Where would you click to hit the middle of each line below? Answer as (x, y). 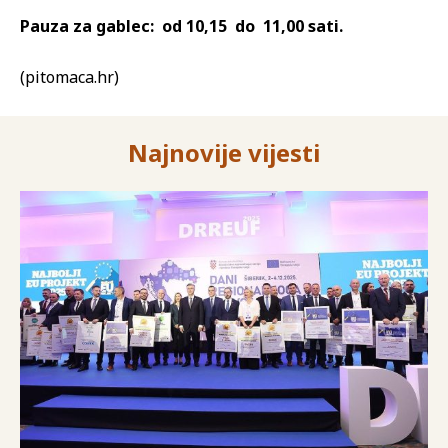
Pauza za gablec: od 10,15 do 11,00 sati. (181, 25)
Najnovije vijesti (224, 152)
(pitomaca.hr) (69, 76)
